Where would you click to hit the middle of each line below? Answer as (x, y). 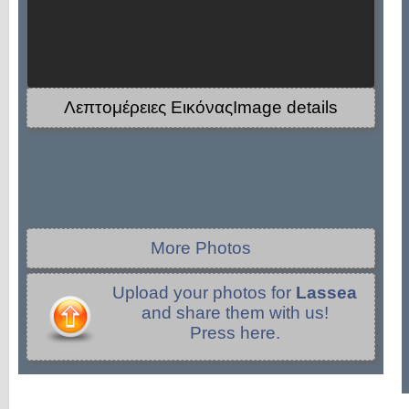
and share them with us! (235, 313)
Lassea (326, 293)
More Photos (201, 248)
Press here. (235, 333)
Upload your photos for (204, 293)
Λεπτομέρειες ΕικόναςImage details (201, 107)
